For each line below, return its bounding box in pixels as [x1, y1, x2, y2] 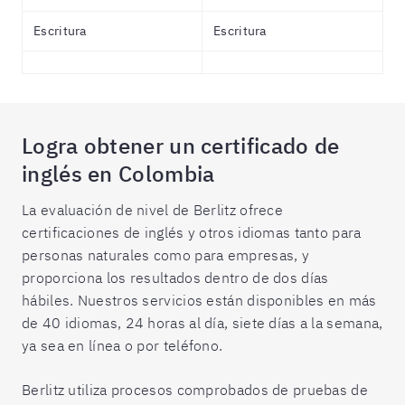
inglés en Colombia [22, 159, 215, 188]
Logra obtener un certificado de [22, 131, 340, 160]
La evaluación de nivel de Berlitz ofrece [22, 201, 284, 219]
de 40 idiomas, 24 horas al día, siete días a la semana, [22, 314, 383, 332]
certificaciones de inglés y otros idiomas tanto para [22, 223, 362, 241]
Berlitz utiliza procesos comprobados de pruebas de [22, 381, 368, 399]
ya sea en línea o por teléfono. [22, 336, 223, 354]
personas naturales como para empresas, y [22, 246, 309, 264]
